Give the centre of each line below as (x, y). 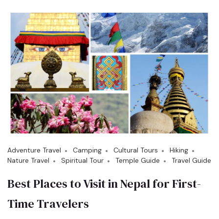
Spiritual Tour (82, 161)
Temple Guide (138, 161)
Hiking (179, 150)
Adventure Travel (34, 150)
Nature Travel (28, 161)
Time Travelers (48, 204)
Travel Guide (191, 161)
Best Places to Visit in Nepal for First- (104, 184)
